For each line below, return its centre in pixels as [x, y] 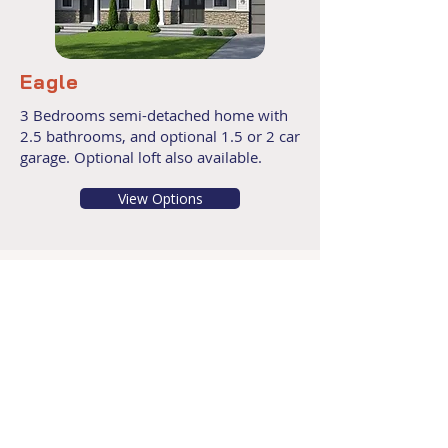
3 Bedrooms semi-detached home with [154, 115]
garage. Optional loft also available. [141, 157]
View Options [160, 198]
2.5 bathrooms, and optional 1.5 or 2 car [160, 136]
